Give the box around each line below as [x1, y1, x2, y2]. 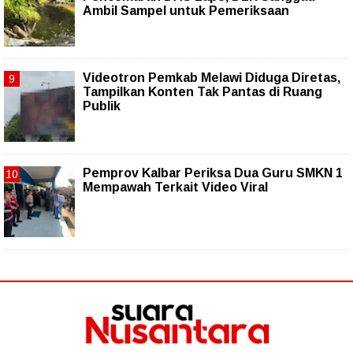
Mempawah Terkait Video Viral [83, 180, 268, 195]
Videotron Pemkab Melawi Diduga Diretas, [83, 71, 340, 85]
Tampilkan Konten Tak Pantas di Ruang [83, 85, 322, 99]
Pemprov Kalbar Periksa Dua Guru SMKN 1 [83, 166, 343, 180]
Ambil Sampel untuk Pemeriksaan [83, 4, 289, 18]
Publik [83, 99, 121, 113]
